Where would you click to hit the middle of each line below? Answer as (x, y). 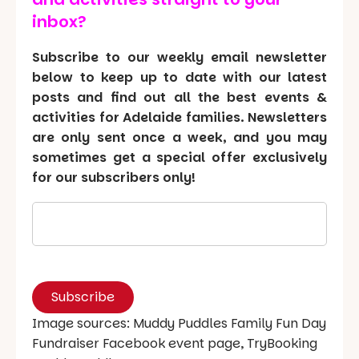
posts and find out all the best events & (179, 97)
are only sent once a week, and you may (179, 137)
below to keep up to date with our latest (179, 77)
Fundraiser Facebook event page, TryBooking (175, 343)
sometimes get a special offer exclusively (179, 157)
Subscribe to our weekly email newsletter (179, 57)
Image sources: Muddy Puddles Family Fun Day (179, 323)
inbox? (59, 21)
